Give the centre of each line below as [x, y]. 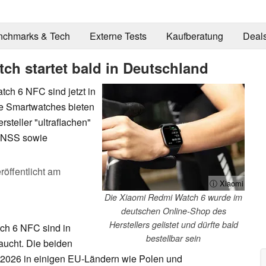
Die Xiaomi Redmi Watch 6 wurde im [173, 197]
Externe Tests [118, 36]
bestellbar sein [173, 238]
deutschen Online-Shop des [173, 210]
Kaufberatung [194, 36]
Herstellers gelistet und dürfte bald [173, 224]
